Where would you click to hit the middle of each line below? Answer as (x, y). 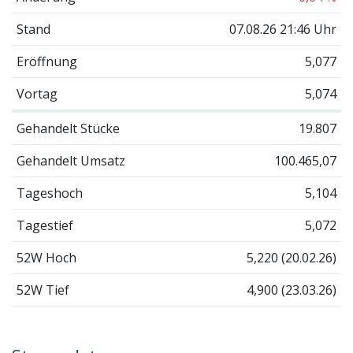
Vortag (37, 93)
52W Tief (43, 290)
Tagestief (45, 225)
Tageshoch (49, 193)
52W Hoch (46, 257)
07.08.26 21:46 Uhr (283, 29)
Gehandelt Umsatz (71, 160)
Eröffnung (46, 61)
